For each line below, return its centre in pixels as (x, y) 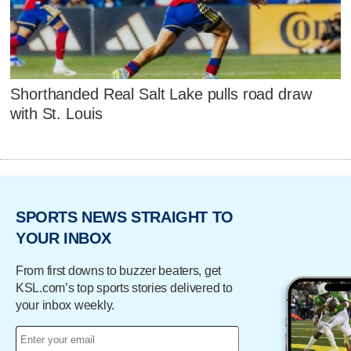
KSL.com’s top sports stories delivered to (124, 288)
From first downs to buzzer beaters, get (119, 270)
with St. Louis (56, 114)
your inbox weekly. (65, 305)
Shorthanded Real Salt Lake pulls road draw (161, 94)
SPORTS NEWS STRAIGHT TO (125, 217)
